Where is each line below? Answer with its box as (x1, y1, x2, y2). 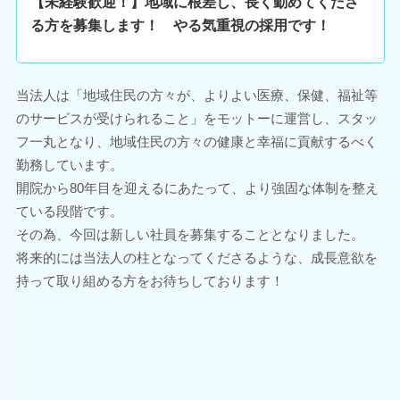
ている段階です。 (15, 204, 123, 219)
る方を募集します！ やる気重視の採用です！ (29, 18, 330, 33)
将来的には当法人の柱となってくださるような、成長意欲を (15, 250, 378, 265)
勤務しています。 (15, 157, 123, 172)
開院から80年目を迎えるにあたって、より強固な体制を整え (15, 180, 379, 196)
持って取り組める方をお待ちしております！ (15, 273, 284, 288)
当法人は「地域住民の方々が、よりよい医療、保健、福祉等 (15, 87, 378, 103)
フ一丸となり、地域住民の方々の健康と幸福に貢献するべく (15, 134, 378, 149)
